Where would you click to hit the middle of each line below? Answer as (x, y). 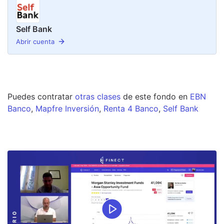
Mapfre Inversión (67, 108)
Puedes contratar (41, 96)
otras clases (98, 96)
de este (136, 96)
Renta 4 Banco (131, 108)
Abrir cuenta (35, 41)
